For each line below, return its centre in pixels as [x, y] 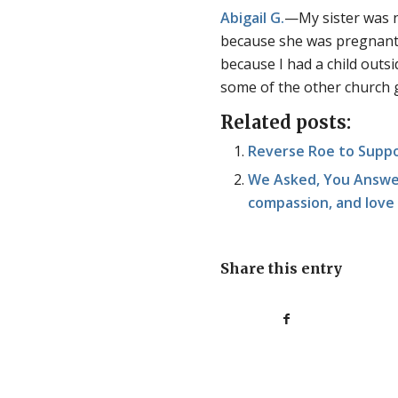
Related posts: [286, 123]
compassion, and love [322, 203]
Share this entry [282, 269]
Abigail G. [253, 18]
